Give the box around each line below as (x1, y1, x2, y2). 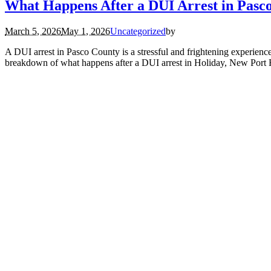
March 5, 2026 (5, 25, 61, 36)
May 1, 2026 (61, 25, 110, 36)
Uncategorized (110, 25, 166, 36)
